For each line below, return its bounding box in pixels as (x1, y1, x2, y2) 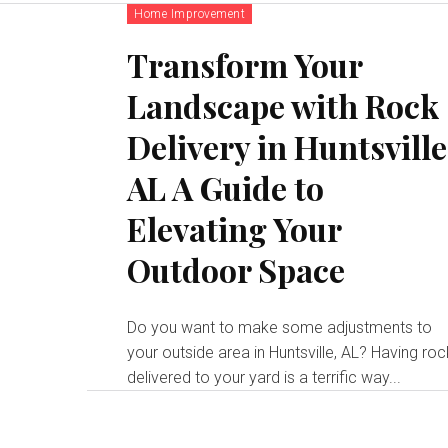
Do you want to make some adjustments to (127, 318, 433, 337)
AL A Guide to (127, 166, 325, 209)
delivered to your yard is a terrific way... (127, 368, 402, 387)
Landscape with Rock (127, 84, 440, 127)
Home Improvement (134, 7, 246, 21)
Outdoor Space (127, 248, 346, 291)
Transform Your (127, 43, 364, 86)
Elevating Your (127, 207, 343, 250)
